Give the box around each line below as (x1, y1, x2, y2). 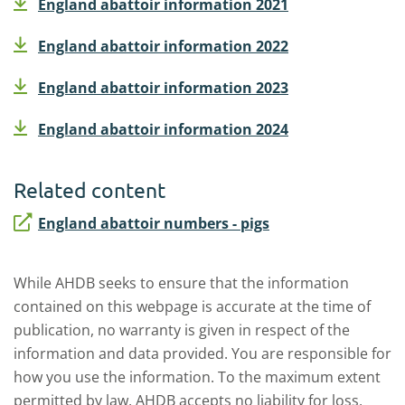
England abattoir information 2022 (38, 36, 288, 56)
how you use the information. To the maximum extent (14, 367, 381, 387)
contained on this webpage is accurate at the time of (14, 297, 371, 316)
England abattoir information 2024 (38, 119, 288, 139)
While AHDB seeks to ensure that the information (14, 273, 349, 293)
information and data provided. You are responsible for (14, 344, 391, 363)
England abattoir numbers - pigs (38, 213, 269, 233)
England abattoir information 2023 (38, 78, 288, 98)
